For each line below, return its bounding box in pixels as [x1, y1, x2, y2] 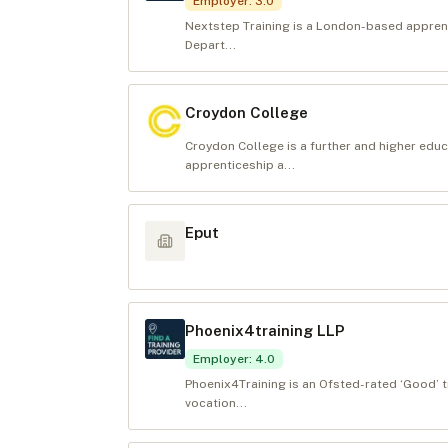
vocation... [185, 396, 247, 410]
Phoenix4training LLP [185, 322, 345, 339]
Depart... [185, 38, 236, 52]
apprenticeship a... [185, 158, 295, 172]
